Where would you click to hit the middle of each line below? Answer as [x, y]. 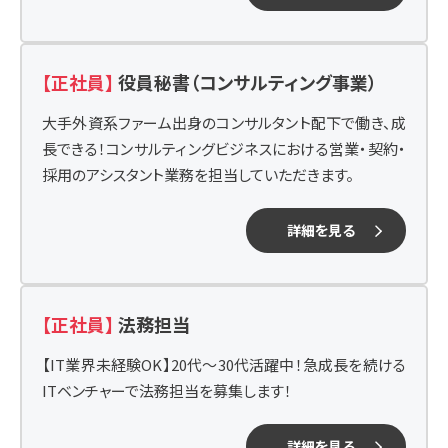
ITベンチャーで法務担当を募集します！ [167, 390]
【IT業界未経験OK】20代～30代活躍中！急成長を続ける [224, 364]
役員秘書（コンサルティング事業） [247, 82]
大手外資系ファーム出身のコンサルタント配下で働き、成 [224, 122]
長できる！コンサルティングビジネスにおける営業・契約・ [224, 148]
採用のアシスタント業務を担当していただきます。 [198, 174]
